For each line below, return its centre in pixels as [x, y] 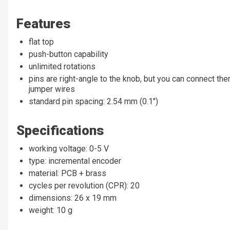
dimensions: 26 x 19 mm [73, 198]
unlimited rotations [62, 67]
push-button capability [69, 54]
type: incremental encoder [75, 161]
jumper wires [52, 89]
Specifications [60, 131]
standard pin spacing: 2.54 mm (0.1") [93, 102]
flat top [41, 42]
